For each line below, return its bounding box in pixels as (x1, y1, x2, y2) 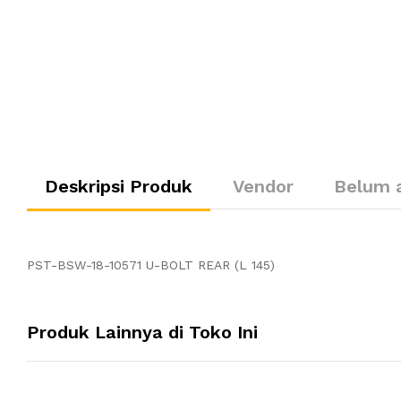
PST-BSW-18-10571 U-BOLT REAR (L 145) (27, 257, 275, 272)
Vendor (233, 175, 294, 197)
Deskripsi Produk (45, 175, 192, 197)
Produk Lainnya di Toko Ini (27, 320, 258, 343)
